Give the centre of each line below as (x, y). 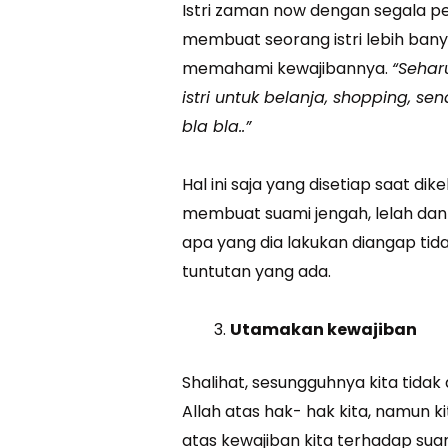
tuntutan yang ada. (257, 271)
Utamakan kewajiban (324, 329)
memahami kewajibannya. (287, 68)
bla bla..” (217, 126)
